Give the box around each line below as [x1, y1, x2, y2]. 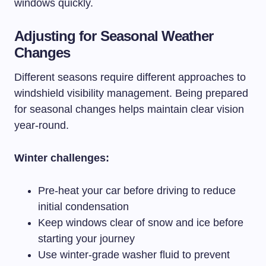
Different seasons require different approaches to [14, 71, 246, 83]
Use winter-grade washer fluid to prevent [38, 248, 230, 261]
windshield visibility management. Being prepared [14, 87, 248, 99]
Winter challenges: [14, 151, 109, 164]
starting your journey [38, 232, 135, 245]
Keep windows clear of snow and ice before [38, 216, 243, 229]
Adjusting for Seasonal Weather [14, 27, 214, 44]
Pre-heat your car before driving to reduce [38, 184, 236, 197]
